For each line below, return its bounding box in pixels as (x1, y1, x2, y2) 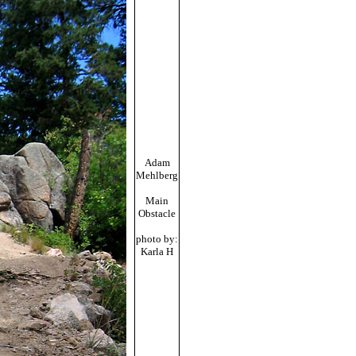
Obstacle (138, 207, 176, 219)
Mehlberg (136, 169, 178, 181)
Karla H (141, 246, 173, 257)
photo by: (136, 233, 178, 245)
